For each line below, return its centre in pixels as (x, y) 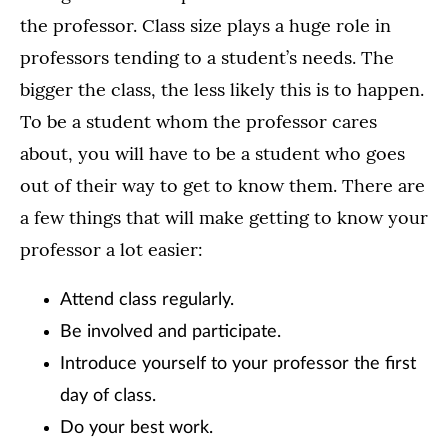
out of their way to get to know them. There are (222, 186)
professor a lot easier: (111, 250)
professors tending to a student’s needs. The (207, 58)
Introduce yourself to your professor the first (238, 364)
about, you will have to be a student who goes (212, 154)
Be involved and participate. (170, 332)
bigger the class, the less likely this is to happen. (222, 90)
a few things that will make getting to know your (224, 218)
